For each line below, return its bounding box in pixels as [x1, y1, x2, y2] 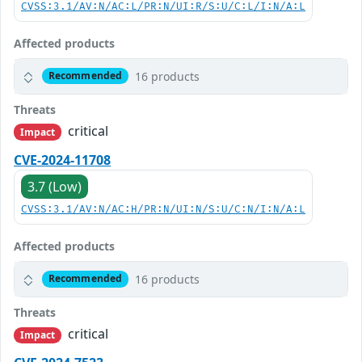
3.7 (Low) [27, 177, 82, 196]
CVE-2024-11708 [14, 150, 111, 169]
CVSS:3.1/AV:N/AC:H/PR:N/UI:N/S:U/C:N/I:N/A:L [21, 203, 305, 216]
